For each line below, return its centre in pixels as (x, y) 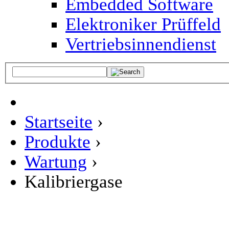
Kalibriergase (74, 181)
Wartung (56, 161)
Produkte (58, 141)
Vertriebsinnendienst (141, 44)
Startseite (59, 121)
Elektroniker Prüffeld (143, 24)
